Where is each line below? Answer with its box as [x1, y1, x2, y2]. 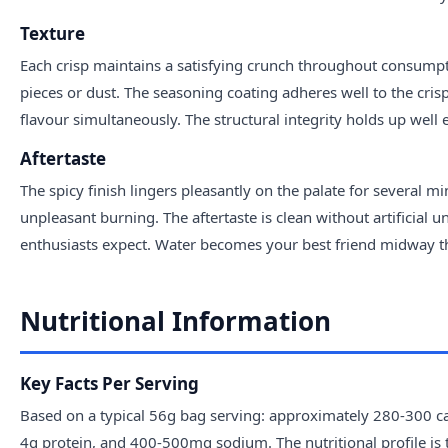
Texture [20, 21, 85, 45]
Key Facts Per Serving [20, 371, 199, 395]
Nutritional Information [20, 302, 331, 339]
